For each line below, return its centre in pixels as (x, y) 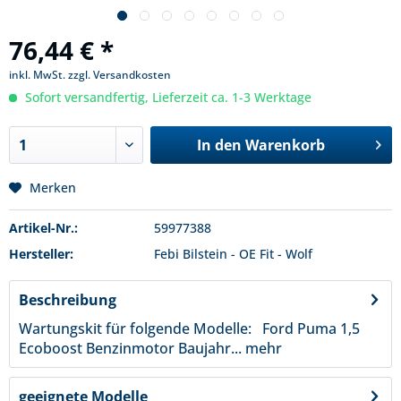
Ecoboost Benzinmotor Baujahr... (130, 348)
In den (219, 145)
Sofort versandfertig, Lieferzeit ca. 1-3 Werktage (166, 97)
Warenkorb (285, 145)
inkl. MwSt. (38, 75)
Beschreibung (68, 300)
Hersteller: (41, 254)
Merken (53, 188)
